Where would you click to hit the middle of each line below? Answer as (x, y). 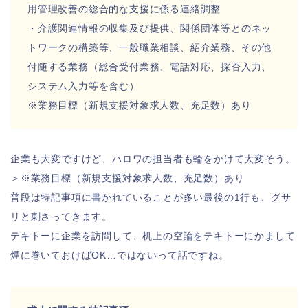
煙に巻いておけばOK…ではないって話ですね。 (120, 255)
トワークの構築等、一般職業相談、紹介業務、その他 (150, 47)
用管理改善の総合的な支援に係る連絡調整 (124, 9)
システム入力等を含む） (84, 86)
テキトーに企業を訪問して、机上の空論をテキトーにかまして (153, 236)
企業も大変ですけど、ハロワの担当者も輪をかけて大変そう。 (153, 159)
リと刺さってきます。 (61, 217)
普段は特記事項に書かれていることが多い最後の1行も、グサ (151, 197)
